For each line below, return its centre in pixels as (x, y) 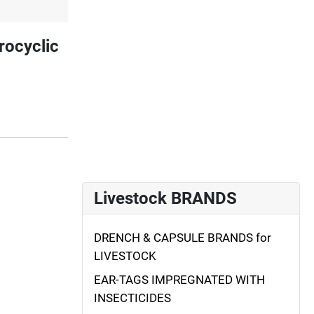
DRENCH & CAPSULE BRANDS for (183, 237)
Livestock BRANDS (165, 198)
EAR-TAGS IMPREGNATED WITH (179, 280)
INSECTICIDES (132, 298)
